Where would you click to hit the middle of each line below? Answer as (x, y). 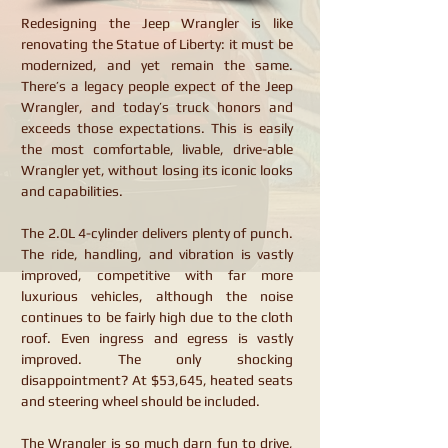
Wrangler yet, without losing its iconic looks (157, 170)
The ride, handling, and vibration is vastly (157, 254)
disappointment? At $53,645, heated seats (157, 380)
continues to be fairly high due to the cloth (157, 317)
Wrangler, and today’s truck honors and (157, 107)
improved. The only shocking (157, 359)
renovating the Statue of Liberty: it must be (157, 44)
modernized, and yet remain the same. (157, 65)
